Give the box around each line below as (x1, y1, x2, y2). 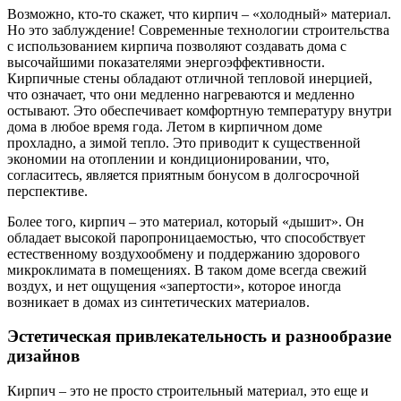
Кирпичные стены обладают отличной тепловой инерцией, (7, 70, 372, 86)
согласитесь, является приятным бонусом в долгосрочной (7, 166, 360, 183)
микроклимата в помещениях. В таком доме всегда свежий (7, 261, 367, 277)
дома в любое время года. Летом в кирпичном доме (7, 118, 322, 134)
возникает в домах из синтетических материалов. (7, 294, 310, 310)
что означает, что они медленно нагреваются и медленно (7, 86, 354, 102)
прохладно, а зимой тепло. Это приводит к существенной (7, 134, 361, 150)
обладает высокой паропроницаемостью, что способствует (7, 229, 365, 245)
